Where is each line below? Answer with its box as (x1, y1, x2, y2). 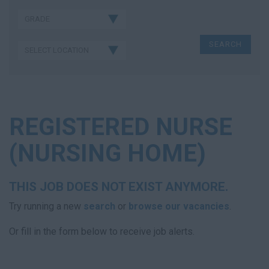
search (83, 201, 115, 212)
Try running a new (9, 201, 83, 212)
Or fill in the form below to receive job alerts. (9, 226, 195, 237)
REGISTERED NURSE (9, 113, 232, 141)
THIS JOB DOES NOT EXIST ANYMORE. (9, 180, 228, 194)
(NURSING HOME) (9, 139, 206, 168)
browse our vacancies (128, 201, 229, 212)
